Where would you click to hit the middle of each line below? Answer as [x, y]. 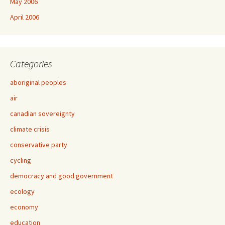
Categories [31, 64]
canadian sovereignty [42, 114]
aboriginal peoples [38, 82]
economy [24, 207]
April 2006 [25, 17]
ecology [22, 191]
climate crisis [30, 129]
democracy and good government [62, 176]
